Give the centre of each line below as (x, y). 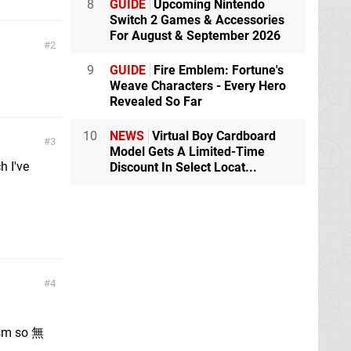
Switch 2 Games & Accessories (197, 20)
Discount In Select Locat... (183, 168)
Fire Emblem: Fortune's (217, 71)
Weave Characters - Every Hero (198, 86)
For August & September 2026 (195, 36)
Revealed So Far (156, 102)
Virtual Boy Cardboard (212, 136)
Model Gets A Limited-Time (187, 152)
